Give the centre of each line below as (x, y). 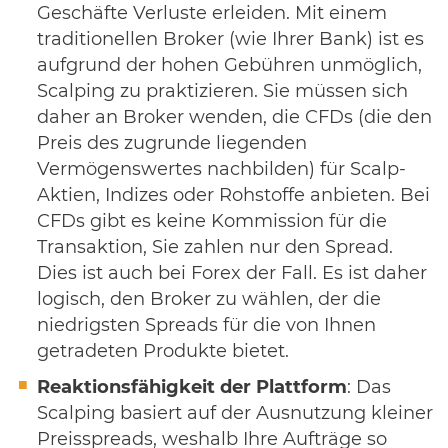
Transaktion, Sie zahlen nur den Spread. (215, 247)
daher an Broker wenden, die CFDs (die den (234, 117)
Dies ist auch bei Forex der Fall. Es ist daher (232, 273)
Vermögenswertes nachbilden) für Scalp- (221, 169)
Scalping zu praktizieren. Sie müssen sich (222, 91)
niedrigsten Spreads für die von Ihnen (206, 325)
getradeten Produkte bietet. (163, 351)
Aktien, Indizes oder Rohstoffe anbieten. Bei (233, 195)
